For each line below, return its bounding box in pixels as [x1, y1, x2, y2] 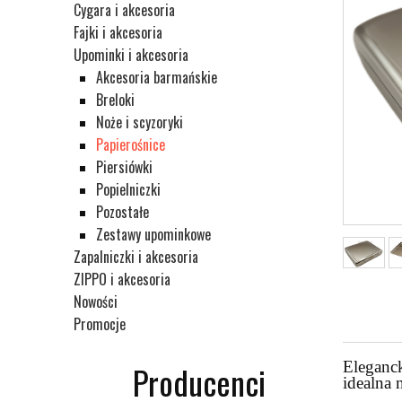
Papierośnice [96, 134, 165, 156]
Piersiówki [96, 156, 153, 179]
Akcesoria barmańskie [96, 66, 217, 89]
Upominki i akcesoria [74, 44, 188, 66]
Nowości [74, 291, 118, 313]
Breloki [96, 89, 135, 111]
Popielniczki [96, 179, 161, 201]
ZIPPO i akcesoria [74, 268, 170, 291]
